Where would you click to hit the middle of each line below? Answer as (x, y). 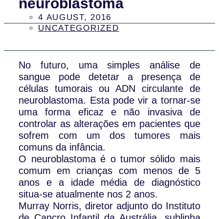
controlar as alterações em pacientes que (109, 124)
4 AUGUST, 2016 (75, 17)
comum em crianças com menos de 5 (109, 171)
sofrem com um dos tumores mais (109, 136)
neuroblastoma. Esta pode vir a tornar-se (109, 100)
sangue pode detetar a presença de (109, 77)
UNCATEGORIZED (79, 28)
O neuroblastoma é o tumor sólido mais (109, 159)
